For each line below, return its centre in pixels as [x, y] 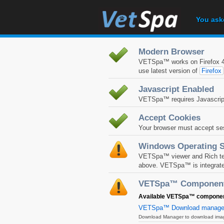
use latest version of [169, 71]
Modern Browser [171, 52]
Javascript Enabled [176, 89]
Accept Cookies [169, 118]
